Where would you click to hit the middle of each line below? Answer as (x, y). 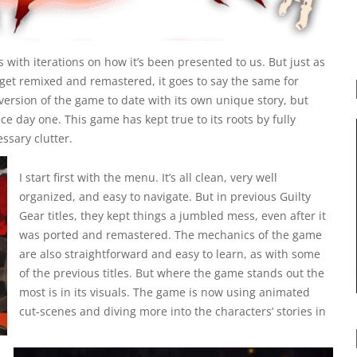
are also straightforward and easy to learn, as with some (170, 254)
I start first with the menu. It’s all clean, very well (148, 177)
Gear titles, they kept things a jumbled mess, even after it (173, 216)
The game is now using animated (220, 292)
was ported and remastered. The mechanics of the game (171, 235)
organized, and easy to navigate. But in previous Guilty (165, 196)
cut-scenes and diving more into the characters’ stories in (173, 311)
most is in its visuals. (75, 292)
